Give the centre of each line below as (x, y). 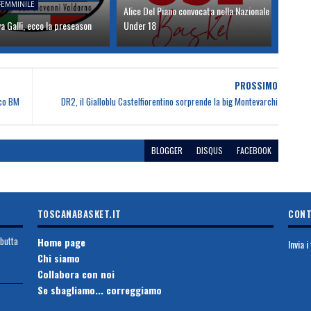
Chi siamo (58, 258)
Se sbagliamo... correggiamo (99, 290)
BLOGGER (167, 150)
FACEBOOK (254, 150)
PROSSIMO (256, 85)
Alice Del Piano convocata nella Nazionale (197, 10)
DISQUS (209, 150)
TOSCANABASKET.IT (79, 213)
